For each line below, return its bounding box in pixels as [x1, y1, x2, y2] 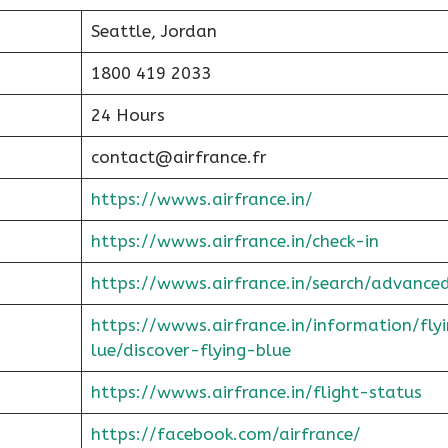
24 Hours [90, 105, 165, 125]
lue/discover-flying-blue [90, 340, 291, 360]
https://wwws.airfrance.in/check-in [90, 231, 379, 251]
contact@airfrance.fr [90, 147, 267, 167]
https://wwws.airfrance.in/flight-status [90, 382, 422, 402]
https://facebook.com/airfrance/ [90, 424, 361, 444]
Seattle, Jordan [90, 21, 217, 41]
